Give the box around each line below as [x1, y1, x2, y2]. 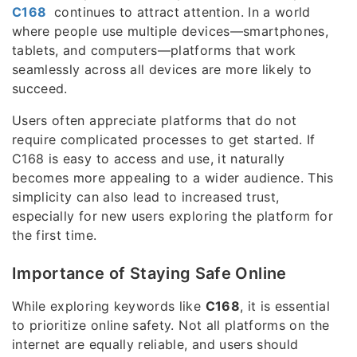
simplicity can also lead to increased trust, [12, 189, 280, 206]
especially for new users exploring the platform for [12, 208, 333, 225]
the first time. [12, 227, 97, 244]
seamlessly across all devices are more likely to [12, 61, 312, 78]
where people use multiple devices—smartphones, [12, 23, 329, 40]
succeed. [12, 80, 68, 97]
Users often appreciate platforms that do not [12, 112, 297, 129]
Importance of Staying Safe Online [12, 264, 287, 284]
